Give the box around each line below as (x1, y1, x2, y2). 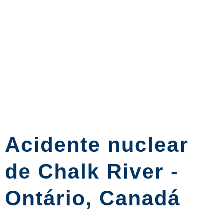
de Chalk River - (5, 160, 179, 183)
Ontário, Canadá (5, 186, 181, 210)
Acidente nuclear (5, 133, 189, 156)
